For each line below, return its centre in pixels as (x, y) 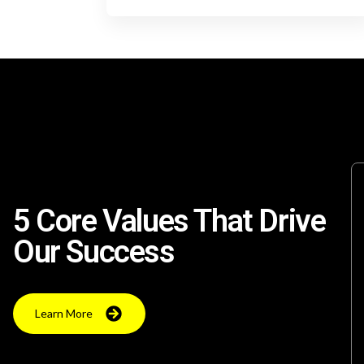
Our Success (94, 252)
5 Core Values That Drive (169, 221)
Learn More (64, 313)
